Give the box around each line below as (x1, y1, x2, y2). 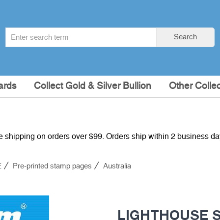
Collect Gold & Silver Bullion (34, 82, 152, 91)
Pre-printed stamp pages (13, 163, 92, 170)
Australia (103, 163, 131, 170)
